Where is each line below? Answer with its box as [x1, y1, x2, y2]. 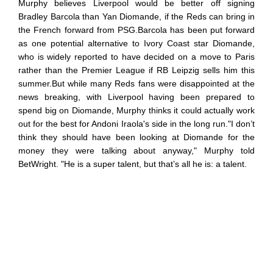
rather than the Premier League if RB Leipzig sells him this [18, 65, 255, 75]
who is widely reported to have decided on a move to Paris [18, 51, 255, 62]
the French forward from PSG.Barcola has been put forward [18, 24, 255, 35]
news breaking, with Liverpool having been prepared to [18, 91, 255, 102]
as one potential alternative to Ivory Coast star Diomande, [18, 38, 255, 48]
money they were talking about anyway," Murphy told [18, 145, 255, 155]
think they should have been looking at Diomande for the [18, 132, 255, 142]
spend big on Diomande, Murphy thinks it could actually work [18, 105, 255, 115]
